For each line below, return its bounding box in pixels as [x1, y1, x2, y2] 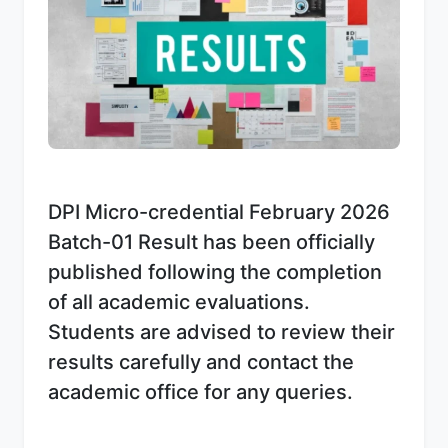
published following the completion [48, 259, 382, 284]
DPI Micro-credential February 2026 [48, 199, 390, 224]
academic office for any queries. [48, 379, 353, 404]
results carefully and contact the [48, 349, 354, 374]
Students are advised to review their [48, 319, 395, 344]
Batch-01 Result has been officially [48, 229, 375, 254]
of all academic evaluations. [48, 289, 310, 314]
